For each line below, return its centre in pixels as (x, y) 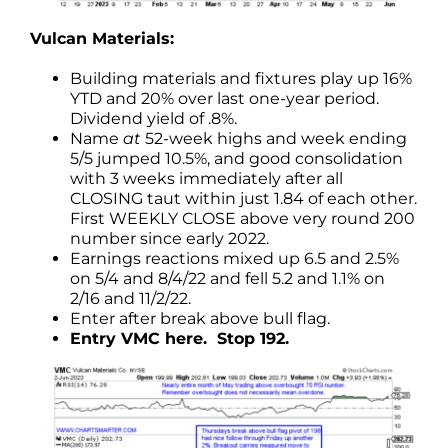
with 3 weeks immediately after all (206, 179)
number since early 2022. (169, 239)
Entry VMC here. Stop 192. (179, 339)
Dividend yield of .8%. (153, 119)
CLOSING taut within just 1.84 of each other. (243, 199)
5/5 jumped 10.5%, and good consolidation (236, 159)
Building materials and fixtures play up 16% (241, 79)
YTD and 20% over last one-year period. (224, 99)
